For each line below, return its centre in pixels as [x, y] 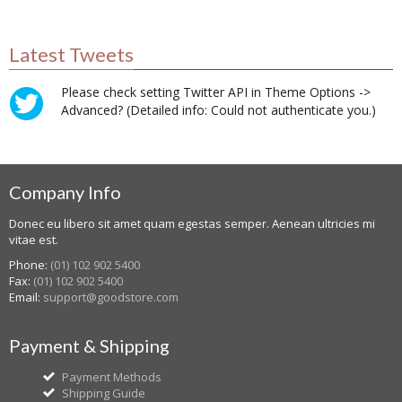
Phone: [30, 265]
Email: [26, 297]
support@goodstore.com [111, 297]
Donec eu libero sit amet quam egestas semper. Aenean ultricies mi [192, 223]
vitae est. [34, 240]
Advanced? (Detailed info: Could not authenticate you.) [218, 110]
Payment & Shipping [89, 345]
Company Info [65, 192]
